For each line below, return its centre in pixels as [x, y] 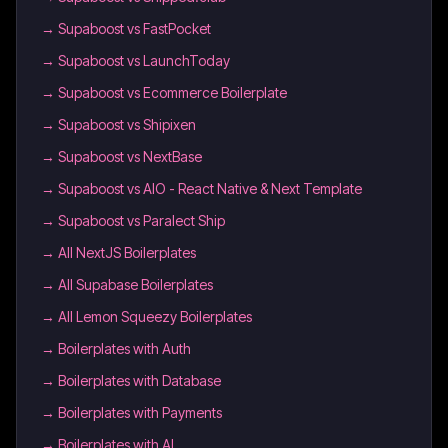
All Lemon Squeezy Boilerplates [155, 316]
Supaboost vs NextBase [130, 156]
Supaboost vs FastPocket [134, 28]
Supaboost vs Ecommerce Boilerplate [172, 92]
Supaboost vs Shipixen [127, 124]
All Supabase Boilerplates [135, 284]
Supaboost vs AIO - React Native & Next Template [210, 188]
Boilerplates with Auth [124, 348]
